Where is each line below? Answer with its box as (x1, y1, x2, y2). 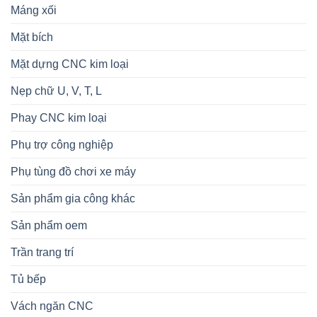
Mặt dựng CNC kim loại (11, 57, 129, 70)
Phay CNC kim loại (11, 111, 107, 124)
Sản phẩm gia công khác (11, 192, 135, 204)
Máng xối (11, 4, 57, 16)
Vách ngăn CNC (11, 299, 93, 312)
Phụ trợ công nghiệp (11, 138, 113, 151)
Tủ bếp (11, 272, 46, 285)
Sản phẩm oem (11, 219, 87, 231)
